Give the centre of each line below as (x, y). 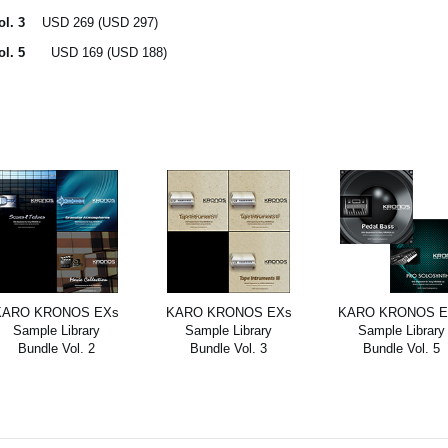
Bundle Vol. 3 (229, 348)
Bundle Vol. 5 (401, 348)
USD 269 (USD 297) (99, 23)
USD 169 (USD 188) (108, 53)
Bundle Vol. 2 (56, 348)
